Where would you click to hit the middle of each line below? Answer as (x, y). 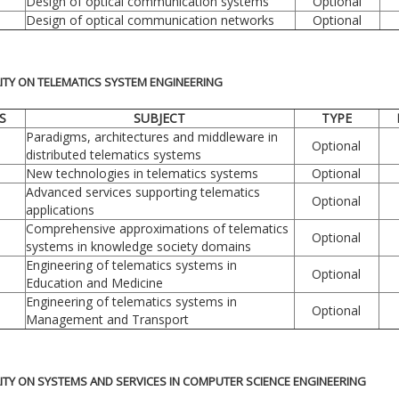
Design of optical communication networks (150, 20)
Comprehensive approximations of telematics (157, 228)
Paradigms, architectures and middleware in (151, 136)
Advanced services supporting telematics (142, 191)
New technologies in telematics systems (142, 173)
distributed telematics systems (113, 154)
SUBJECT (159, 118)
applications (60, 209)
